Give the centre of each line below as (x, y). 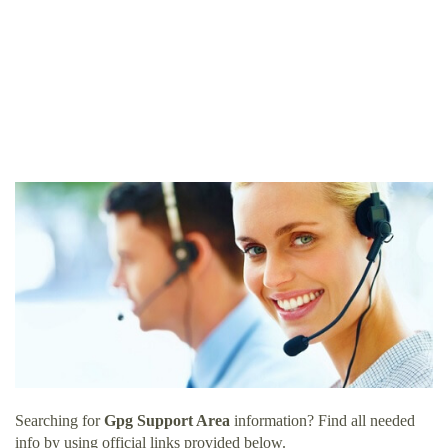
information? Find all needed (322, 421)
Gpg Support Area (167, 421)
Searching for (59, 421)
